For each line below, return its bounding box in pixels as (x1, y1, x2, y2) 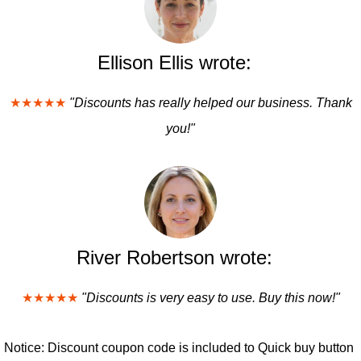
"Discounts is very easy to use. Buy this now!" (81, 291, 340, 305)
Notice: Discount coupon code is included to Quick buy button (4, 341, 354, 355)
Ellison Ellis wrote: (98, 52, 251, 73)
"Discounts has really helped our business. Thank (68, 96, 352, 110)
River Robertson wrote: (77, 247, 272, 268)
